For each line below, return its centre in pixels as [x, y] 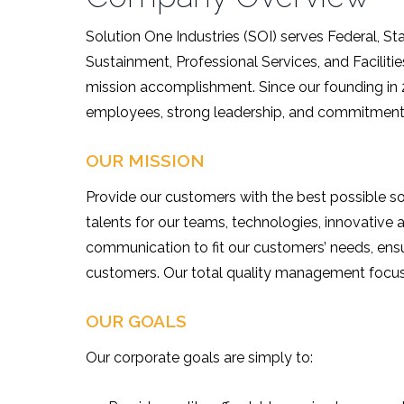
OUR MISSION [145, 160]
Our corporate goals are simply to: [199, 357]
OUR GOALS [136, 321]
